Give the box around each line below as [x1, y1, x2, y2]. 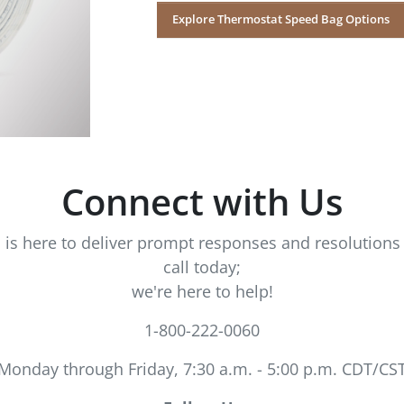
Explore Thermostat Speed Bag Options [172, 11, 390, 28]
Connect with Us [61, 176, 343, 226]
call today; [163, 255, 241, 278]
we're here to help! [131, 280, 273, 302]
